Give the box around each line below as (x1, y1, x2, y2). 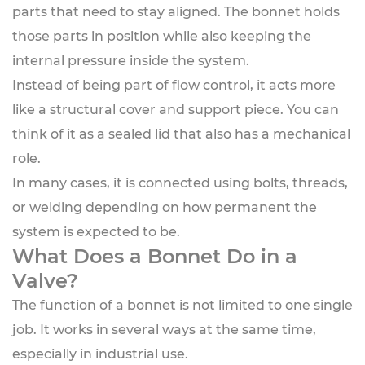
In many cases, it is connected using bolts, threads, (12, 175, 348, 191)
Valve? (12, 269, 78, 292)
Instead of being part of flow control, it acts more (12, 77, 336, 93)
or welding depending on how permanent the (12, 200, 317, 215)
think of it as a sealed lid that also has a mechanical (12, 126, 350, 142)
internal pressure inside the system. (12, 53, 249, 68)
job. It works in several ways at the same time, (12, 322, 316, 337)
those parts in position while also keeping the (12, 29, 311, 44)
